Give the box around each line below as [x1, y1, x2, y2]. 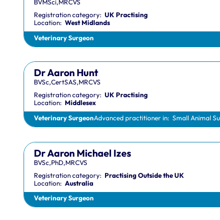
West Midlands [64, 18, 110, 27]
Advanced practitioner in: [93, 113, 172, 123]
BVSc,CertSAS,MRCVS [33, 78, 101, 87]
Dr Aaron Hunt [33, 66, 98, 79]
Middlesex [64, 98, 96, 108]
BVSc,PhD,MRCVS [33, 158, 87, 167]
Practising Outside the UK [104, 170, 184, 180]
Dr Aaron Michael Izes [33, 146, 131, 159]
